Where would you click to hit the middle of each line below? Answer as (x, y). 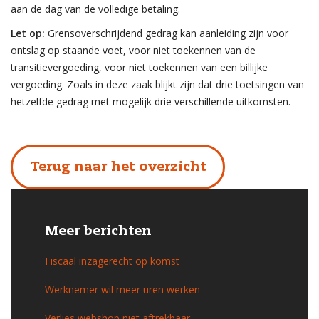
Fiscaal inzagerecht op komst (112, 261)
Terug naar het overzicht (118, 167)
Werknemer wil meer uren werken (122, 289)
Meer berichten (98, 231)
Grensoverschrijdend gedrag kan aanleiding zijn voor (167, 33)
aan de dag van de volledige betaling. (95, 9)
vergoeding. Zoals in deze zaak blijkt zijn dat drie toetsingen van (157, 84)
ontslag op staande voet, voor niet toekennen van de (133, 50)
